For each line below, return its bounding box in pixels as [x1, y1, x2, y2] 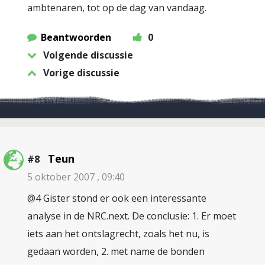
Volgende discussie [43, 49, 133, 62]
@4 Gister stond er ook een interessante [27, 192, 206, 205]
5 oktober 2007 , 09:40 [27, 170, 125, 183]
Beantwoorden [41, 31, 111, 44]
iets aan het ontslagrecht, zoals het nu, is [27, 227, 209, 240]
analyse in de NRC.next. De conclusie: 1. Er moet [27, 209, 236, 222]
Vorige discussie [43, 66, 119, 79]
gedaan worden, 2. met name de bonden [27, 245, 205, 258]
